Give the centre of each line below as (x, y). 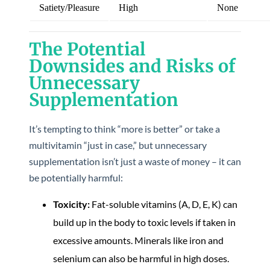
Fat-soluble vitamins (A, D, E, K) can (164, 204)
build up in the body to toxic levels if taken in (144, 222)
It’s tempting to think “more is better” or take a (124, 129)
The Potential (87, 49)
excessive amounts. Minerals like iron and (138, 240)
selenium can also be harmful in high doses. (141, 258)
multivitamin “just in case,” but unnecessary (118, 145)
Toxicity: (71, 204)
